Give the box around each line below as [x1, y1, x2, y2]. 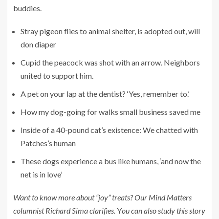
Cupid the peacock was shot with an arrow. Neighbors [21, 58, 200, 67]
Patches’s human [21, 138, 76, 148]
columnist [13, 206, 45, 215]
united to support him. [21, 71, 93, 80]
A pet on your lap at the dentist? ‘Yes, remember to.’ [21, 89, 189, 98]
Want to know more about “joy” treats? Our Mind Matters [13, 193, 192, 202]
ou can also [122, 206, 158, 215]
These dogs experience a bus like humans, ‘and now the [21, 156, 201, 166]
